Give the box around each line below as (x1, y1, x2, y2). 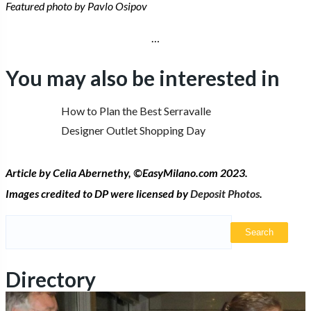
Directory (6, 267, 96, 292)
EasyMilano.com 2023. (142, 166, 248, 180)
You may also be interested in (6, 65, 280, 91)
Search (5, 217, 37, 231)
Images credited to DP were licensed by (6, 187, 190, 201)
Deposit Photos (190, 187, 260, 201)
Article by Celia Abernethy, (6, 166, 133, 180)
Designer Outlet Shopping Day (61, 124, 205, 137)
